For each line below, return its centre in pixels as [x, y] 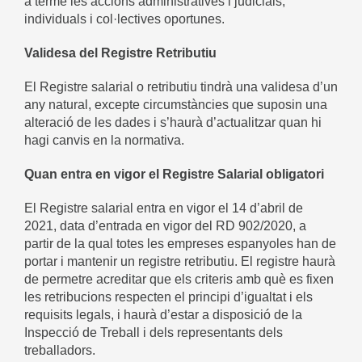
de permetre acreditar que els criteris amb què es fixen [179, 279]
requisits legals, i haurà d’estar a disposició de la [163, 314]
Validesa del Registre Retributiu [120, 53]
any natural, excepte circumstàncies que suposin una [176, 104]
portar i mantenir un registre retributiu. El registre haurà [180, 261]
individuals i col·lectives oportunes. [124, 19]
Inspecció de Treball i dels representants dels [154, 332]
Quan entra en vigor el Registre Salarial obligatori [174, 174]
